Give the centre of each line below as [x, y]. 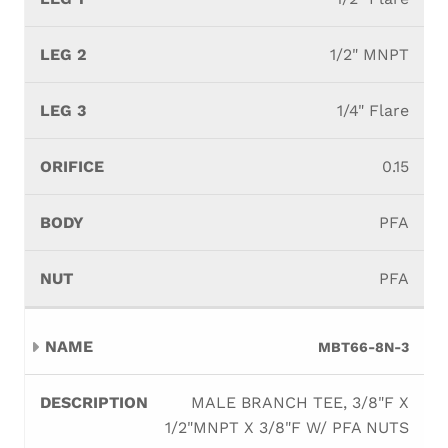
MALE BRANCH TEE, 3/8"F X [300, 402]
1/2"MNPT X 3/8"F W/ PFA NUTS [287, 427]
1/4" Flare [373, 110]
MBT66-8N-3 [363, 347]
